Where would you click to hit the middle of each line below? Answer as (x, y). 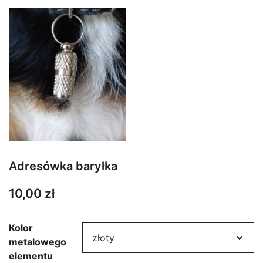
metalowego (38, 242)
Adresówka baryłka (63, 166)
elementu (31, 256)
